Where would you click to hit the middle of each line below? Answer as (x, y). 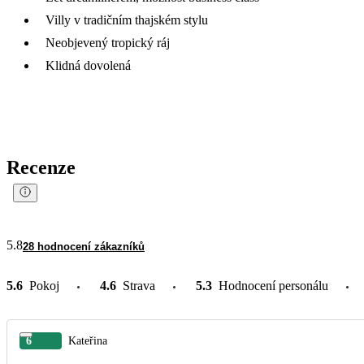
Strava (139, 285)
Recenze (41, 167)
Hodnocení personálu (273, 285)
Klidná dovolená (88, 65)
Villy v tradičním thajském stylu (127, 19)
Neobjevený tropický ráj (108, 42)
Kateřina (88, 340)
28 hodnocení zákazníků (84, 246)
